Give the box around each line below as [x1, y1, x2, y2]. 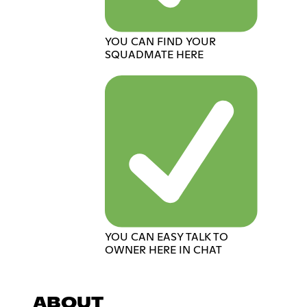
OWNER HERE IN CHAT [105, 245, 223, 256]
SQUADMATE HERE [105, 49, 204, 61]
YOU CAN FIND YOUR [105, 36, 217, 48]
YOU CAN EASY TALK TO [105, 232, 229, 243]
